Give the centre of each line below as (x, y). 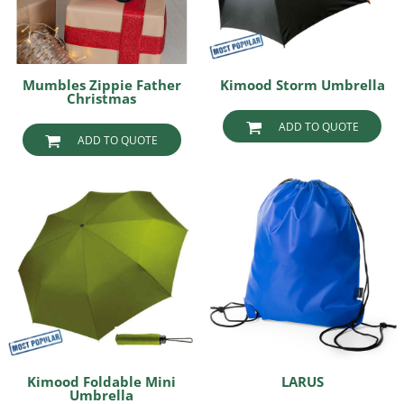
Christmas (102, 99)
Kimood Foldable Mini (102, 381)
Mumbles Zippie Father (101, 85)
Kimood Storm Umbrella (302, 85)
